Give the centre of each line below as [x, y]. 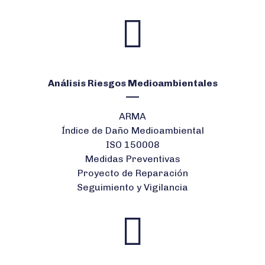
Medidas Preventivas [132, 159]
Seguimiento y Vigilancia [132, 187]
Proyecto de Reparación [132, 173]
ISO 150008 [132, 144]
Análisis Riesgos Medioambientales [132, 83]
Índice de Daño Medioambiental [132, 130]
